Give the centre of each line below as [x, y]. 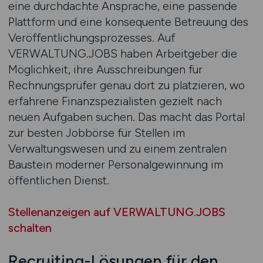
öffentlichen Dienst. [58, 180]
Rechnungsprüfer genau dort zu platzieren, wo [126, 85]
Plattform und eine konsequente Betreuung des [128, 22]
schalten [30, 228]
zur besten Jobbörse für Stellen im [96, 133]
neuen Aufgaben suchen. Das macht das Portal [126, 117]
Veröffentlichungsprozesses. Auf [91, 38]
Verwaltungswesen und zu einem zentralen [117, 149]
